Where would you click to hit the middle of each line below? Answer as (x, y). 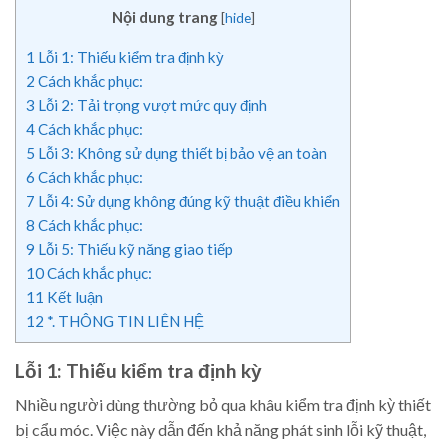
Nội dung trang (164, 17)
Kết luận (73, 296)
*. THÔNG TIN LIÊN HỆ (124, 320)
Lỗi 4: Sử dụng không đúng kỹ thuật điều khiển (187, 200)
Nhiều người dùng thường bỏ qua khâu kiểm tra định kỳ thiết (223, 405)
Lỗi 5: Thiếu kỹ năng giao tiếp (134, 248)
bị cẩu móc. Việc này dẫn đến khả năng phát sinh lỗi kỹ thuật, (220, 430)
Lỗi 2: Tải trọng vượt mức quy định (151, 104)
